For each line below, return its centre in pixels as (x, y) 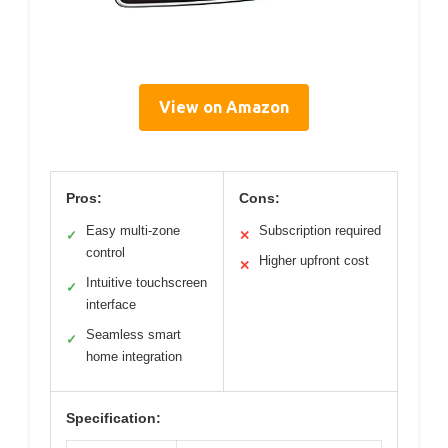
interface (111, 305)
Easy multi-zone (133, 231)
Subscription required (320, 231)
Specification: (113, 418)
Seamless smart (133, 335)
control (105, 253)
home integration (134, 357)
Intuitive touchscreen (146, 283)
